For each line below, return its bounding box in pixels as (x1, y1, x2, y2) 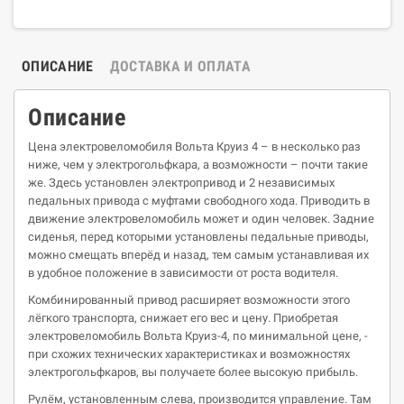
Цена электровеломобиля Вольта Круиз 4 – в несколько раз (28, 140, 361, 153)
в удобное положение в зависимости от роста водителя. (28, 266, 338, 280)
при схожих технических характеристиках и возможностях (28, 347, 350, 361)
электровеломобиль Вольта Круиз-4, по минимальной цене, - (28, 329, 368, 343)
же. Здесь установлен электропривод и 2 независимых (28, 176, 335, 189)
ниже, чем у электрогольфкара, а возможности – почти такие (28, 158, 368, 171)
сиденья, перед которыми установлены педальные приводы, (28, 230, 369, 243)
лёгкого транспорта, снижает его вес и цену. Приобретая (28, 311, 338, 325)
